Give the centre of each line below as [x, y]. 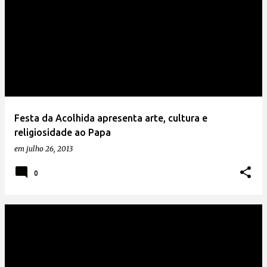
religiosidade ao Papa [63, 132]
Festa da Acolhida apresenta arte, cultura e [111, 118]
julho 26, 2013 [49, 149]
